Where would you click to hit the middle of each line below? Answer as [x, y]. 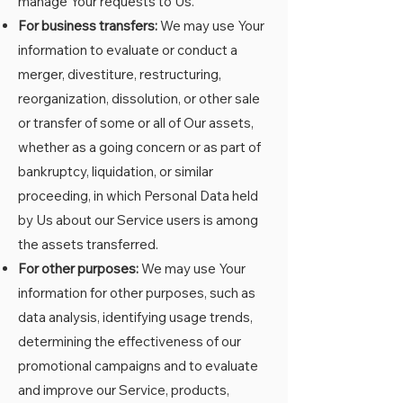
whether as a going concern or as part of [139, 147]
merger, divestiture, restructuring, [120, 74]
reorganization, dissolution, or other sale [139, 99]
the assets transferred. [88, 244]
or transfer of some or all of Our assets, [136, 123]
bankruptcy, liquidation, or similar [116, 171]
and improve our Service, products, [124, 390]
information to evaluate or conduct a [128, 50]
